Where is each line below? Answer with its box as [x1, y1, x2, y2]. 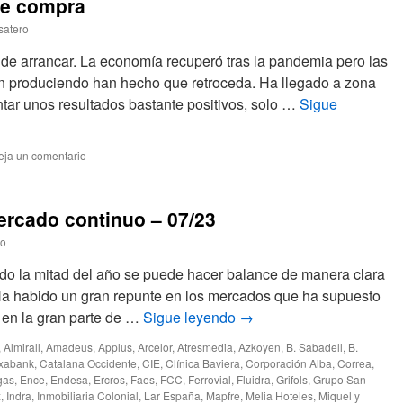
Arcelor [138, 339, 172, 354]
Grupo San [313, 372, 366, 387]
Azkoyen [238, 339, 281, 354]
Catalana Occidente [40, 355, 137, 371]
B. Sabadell [286, 339, 343, 354]
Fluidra [237, 372, 271, 387]
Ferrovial [188, 372, 231, 387]
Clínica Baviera [166, 355, 240, 371]
